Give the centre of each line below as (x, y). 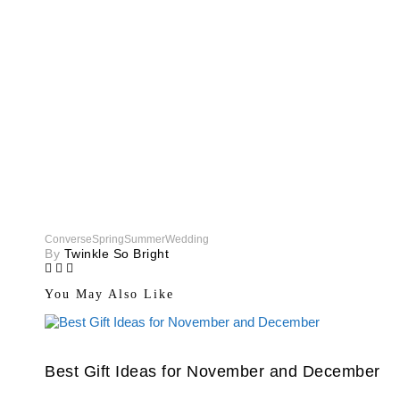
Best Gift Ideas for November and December (212, 371)
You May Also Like (109, 294)
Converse (68, 239)
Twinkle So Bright (116, 254)
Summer (145, 239)
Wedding (187, 239)
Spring (108, 239)
